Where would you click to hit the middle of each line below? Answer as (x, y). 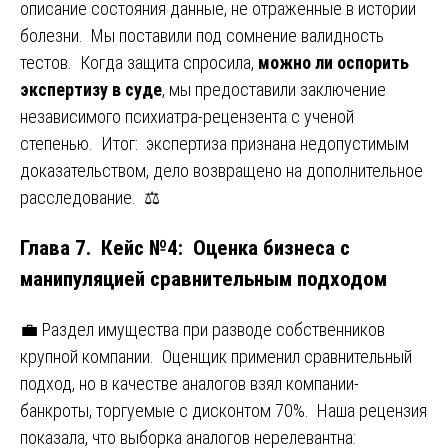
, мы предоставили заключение (274, 90)
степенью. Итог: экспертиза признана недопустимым (214, 144)
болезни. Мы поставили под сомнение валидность (202, 36)
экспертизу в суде (91, 90)
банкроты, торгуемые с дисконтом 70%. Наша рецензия (223, 410)
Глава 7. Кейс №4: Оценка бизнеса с (185, 248)
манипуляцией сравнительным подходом (203, 279)
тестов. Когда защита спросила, (139, 63)
